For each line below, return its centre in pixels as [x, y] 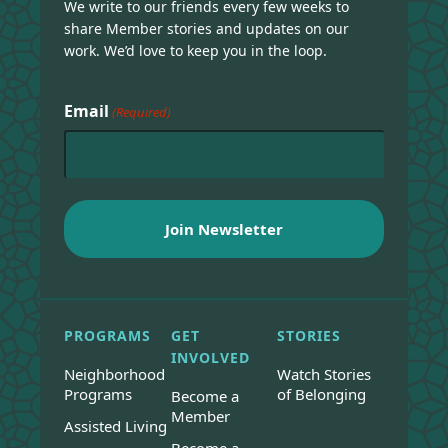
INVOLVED [210, 358]
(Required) [142, 112]
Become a [204, 396]
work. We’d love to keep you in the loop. [195, 51]
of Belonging [322, 394]
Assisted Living [115, 426]
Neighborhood [114, 374]
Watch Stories [324, 374]
